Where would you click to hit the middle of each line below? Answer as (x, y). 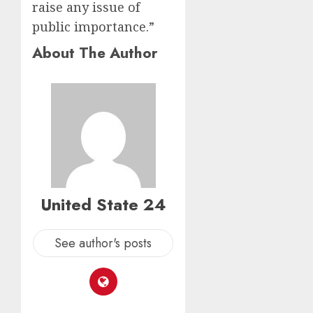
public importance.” (93, 27)
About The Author (95, 53)
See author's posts (103, 243)
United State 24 (103, 204)
